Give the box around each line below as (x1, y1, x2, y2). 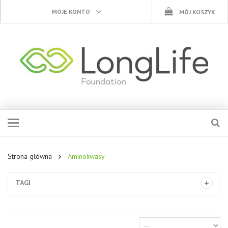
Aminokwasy (66, 152, 105, 161)
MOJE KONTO (52, 8, 91, 15)
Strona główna (8, 152, 52, 161)
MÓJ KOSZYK (179, 8, 216, 16)
